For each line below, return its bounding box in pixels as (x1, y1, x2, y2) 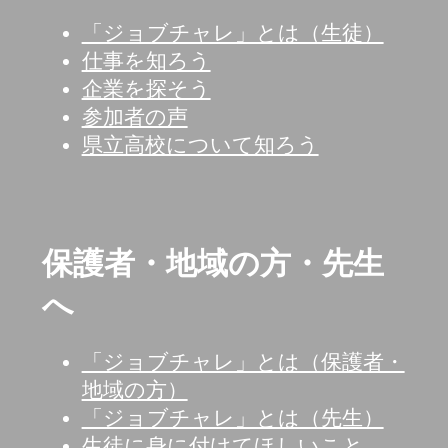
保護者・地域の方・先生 (41, 245, 384, 281)
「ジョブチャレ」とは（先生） (81, 405, 384, 429)
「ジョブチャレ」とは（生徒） (81, 21, 384, 45)
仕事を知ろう (81, 49, 211, 73)
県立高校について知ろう (81, 133, 319, 157)
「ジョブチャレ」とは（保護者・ (81, 349, 405, 373)
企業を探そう (81, 77, 211, 101)
